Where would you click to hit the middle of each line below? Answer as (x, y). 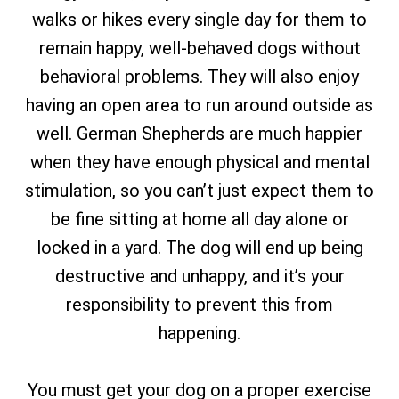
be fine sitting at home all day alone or (199, 219)
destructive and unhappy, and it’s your (199, 276)
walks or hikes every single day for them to (199, 20)
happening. (199, 333)
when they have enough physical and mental (199, 162)
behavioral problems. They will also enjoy (199, 77)
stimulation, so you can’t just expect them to (199, 191)
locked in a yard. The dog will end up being (199, 248)
